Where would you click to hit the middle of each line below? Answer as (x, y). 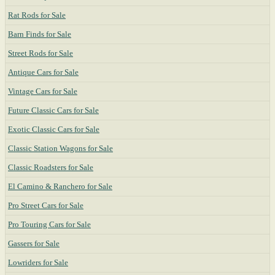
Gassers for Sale (34, 243)
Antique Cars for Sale (43, 72)
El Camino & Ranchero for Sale (60, 186)
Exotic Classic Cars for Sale (54, 129)
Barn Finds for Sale (40, 34)
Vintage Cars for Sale (43, 91)
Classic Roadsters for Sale (51, 167)
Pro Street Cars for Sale (46, 205)
